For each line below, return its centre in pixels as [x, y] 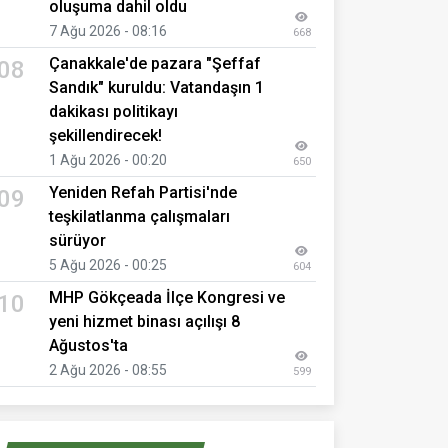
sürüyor [77, 240]
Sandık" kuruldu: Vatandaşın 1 [156, 87]
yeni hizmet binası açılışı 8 [144, 321]
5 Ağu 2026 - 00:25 [108, 264]
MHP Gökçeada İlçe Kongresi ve [167, 297]
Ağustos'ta [88, 345]
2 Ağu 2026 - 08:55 [108, 369]
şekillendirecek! [105, 135]
